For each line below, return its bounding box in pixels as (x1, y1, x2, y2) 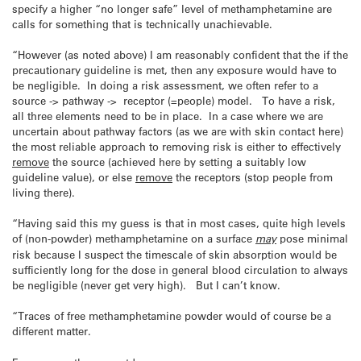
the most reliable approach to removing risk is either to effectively (12, 139, 341, 154)
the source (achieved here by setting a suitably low (49, 155, 306, 169)
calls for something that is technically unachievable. (12, 16, 272, 31)
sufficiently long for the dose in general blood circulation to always (12, 263, 348, 277)
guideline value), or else (12, 170, 135, 185)
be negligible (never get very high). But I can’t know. (12, 278, 280, 293)
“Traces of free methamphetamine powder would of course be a (12, 309, 331, 323)
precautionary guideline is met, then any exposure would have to (12, 63, 337, 77)
